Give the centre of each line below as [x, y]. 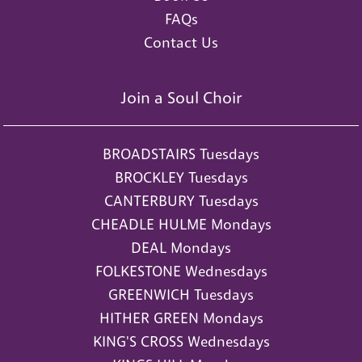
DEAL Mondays [181, 247]
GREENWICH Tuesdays [181, 294]
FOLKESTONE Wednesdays [181, 271]
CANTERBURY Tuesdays [181, 200]
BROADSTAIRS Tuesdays [181, 154]
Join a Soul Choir [181, 97]
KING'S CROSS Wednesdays [181, 341]
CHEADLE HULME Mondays [181, 224]
